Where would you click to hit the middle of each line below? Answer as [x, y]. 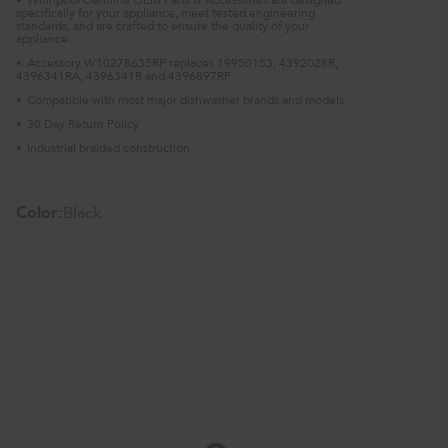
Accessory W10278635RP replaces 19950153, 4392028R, [182, 62]
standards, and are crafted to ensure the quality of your [162, 25]
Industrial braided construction [108, 147]
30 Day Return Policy [83, 123]
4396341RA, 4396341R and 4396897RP [123, 75]
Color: [39, 212]
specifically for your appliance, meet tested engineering [165, 12]
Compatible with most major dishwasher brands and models [185, 99]
